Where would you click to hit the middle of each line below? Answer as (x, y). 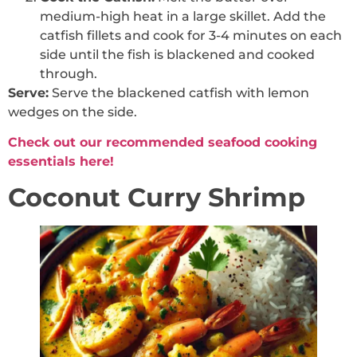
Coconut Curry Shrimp (157, 198)
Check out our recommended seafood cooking (163, 142)
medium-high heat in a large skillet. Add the (183, 16)
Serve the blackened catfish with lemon (179, 92)
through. (69, 73)
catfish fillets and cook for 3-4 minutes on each (191, 35)
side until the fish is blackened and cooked (177, 54)
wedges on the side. (73, 112)
